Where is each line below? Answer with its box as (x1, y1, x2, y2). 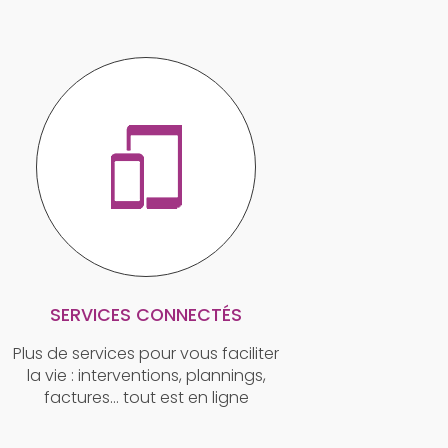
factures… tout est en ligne (43, 385, 249, 409)
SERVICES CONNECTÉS (50, 302, 242, 327)
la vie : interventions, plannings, (26, 363, 266, 387)
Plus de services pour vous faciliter (13, 341, 279, 365)
